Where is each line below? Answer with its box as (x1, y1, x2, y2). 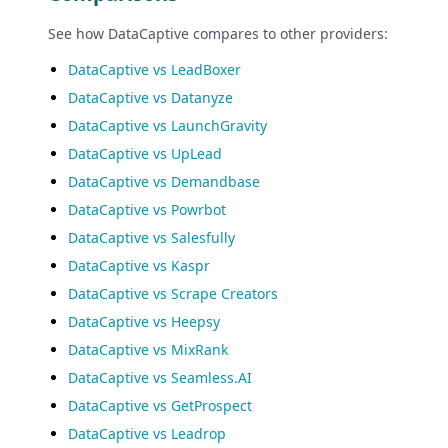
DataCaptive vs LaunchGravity (68, 116, 267, 135)
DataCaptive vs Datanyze (68, 88, 233, 107)
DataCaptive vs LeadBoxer (68, 60, 241, 79)
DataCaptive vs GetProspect (68, 396, 252, 415)
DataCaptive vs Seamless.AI (68, 368, 252, 387)
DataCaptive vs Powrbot (68, 200, 226, 219)
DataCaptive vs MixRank (68, 340, 228, 359)
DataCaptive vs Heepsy (68, 312, 220, 331)
